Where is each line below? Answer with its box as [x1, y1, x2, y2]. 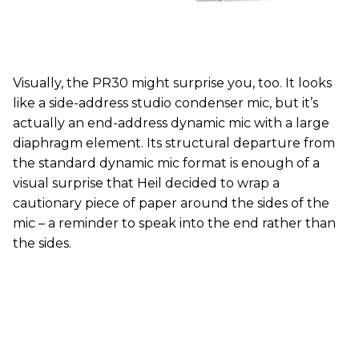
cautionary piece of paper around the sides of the [13, 195, 329, 211]
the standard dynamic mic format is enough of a [13, 155, 320, 171]
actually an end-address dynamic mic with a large [13, 115, 329, 131]
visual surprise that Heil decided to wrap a [13, 175, 280, 191]
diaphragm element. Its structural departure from [13, 135, 335, 151]
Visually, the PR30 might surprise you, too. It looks [13, 75, 332, 91]
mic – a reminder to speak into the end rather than [13, 215, 336, 231]
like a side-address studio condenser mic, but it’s [13, 95, 318, 111]
